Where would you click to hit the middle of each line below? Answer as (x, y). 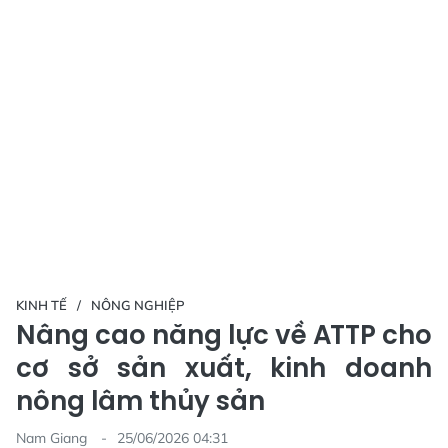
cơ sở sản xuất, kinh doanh (224, 367)
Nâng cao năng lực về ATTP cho (224, 334)
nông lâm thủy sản (140, 400)
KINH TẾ (41, 304)
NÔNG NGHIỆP (138, 304)
